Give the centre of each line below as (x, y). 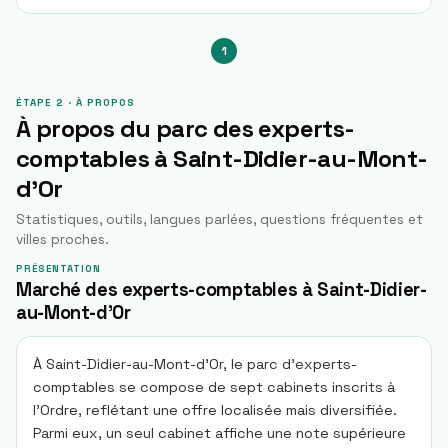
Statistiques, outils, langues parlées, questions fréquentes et (219, 219)
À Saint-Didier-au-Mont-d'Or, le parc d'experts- (195, 364)
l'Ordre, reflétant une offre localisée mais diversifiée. (215, 410)
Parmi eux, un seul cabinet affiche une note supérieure (219, 433)
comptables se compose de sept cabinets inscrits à (214, 387)
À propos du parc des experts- (185, 128)
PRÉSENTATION (58, 269)
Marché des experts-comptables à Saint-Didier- (221, 289)
